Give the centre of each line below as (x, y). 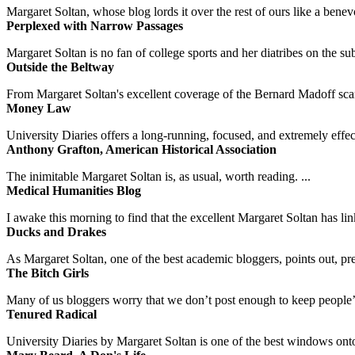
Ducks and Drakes (56, 232)
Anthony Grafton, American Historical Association (141, 150)
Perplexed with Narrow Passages (95, 26)
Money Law (39, 109)
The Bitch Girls (48, 273)
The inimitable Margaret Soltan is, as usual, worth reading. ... (158, 177)
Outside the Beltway (60, 67)
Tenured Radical (52, 315)
